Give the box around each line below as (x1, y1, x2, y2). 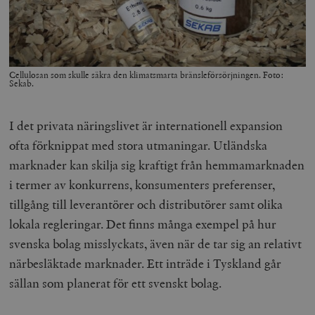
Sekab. (9, 77, 34, 89)
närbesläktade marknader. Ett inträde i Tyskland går (9, 255, 282, 271)
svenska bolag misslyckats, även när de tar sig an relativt (9, 235, 302, 252)
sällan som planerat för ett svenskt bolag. (9, 274, 222, 291)
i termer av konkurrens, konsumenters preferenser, (9, 176, 276, 193)
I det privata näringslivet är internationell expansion (9, 117, 283, 134)
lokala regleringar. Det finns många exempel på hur (9, 215, 277, 232)
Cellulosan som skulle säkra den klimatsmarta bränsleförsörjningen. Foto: (9, 69, 285, 81)
